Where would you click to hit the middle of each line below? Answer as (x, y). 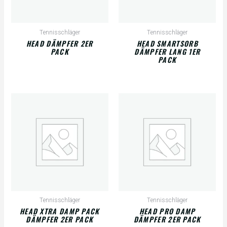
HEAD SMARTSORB (167, 43)
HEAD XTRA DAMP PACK (60, 211)
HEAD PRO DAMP (167, 211)
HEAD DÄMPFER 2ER (60, 43)
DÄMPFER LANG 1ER (167, 51)
